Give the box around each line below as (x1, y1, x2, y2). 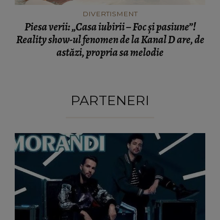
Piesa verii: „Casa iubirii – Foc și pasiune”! (24, 19, 196, 34)
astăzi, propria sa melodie (56, 45, 164, 60)
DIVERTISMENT (82, 9, 137, 18)
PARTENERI (71, 92, 149, 109)
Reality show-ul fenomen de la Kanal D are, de (16, 32, 204, 47)
